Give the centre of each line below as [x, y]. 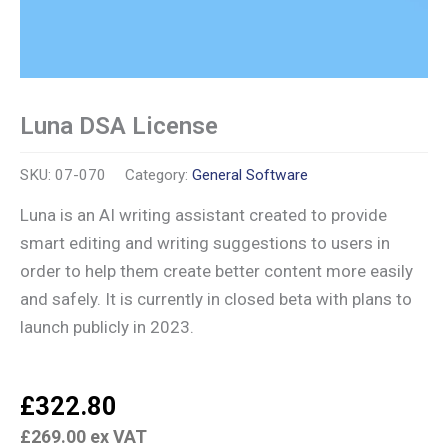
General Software [250, 174]
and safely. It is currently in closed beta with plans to [216, 299]
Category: [158, 174]
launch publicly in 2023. [107, 327]
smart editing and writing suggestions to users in [205, 243]
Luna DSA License [119, 126]
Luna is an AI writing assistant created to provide [203, 215]
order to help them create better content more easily [216, 271]
